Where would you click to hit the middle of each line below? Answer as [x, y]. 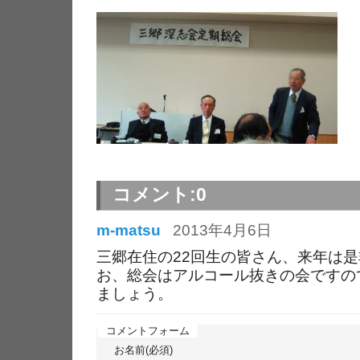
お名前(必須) [143, 350]
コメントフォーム [148, 331]
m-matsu [129, 229]
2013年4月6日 [222, 229]
